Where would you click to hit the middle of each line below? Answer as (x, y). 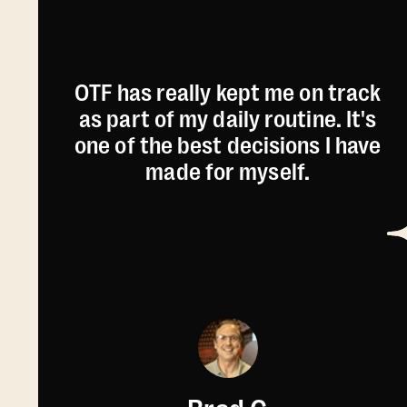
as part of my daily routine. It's (228, 119)
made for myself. (228, 172)
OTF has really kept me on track (228, 93)
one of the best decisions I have (228, 145)
